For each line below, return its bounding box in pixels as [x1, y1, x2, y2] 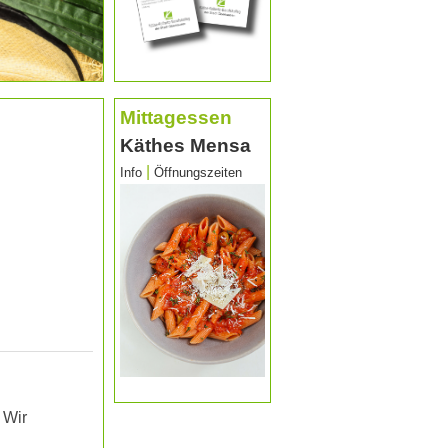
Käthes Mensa [120, 135, 252, 156]
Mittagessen [120, 107, 233, 128]
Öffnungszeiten [154, 165, 243, 180]
